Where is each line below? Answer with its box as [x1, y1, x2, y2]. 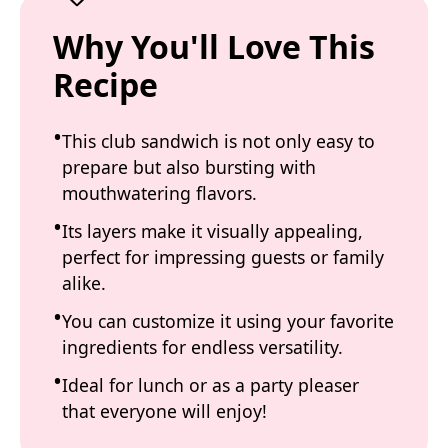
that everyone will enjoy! [62, 399, 267, 423]
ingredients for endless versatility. [62, 335, 343, 359]
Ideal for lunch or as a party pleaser [62, 373, 359, 397]
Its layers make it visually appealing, [62, 219, 363, 243]
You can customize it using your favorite [62, 309, 394, 333]
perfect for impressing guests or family [62, 245, 384, 269]
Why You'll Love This [53, 25, 375, 68]
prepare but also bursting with [62, 155, 316, 179]
